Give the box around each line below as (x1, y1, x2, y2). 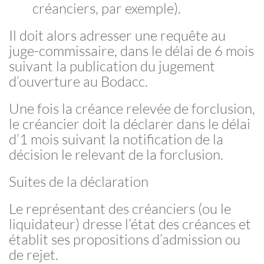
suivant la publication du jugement (9, 57, 215, 75)
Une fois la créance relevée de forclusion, (9, 100, 255, 117)
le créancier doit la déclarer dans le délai (9, 115, 250, 133)
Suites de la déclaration (9, 173, 148, 190)
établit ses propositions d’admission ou (9, 230, 240, 248)
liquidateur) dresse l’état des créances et (9, 215, 251, 233)
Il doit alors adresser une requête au (9, 27, 226, 44)
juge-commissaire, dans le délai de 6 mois (9, 42, 254, 60)
